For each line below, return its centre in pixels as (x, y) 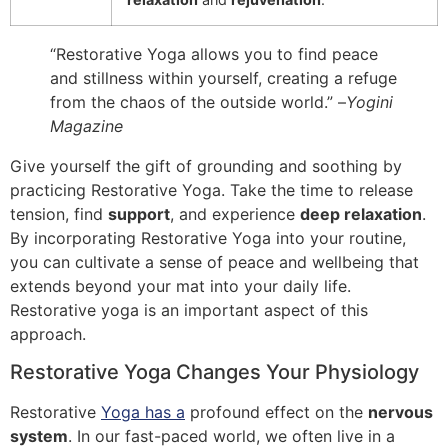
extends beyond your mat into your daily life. (180, 285)
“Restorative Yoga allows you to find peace (214, 53)
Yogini (369, 101)
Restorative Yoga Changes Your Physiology (214, 372)
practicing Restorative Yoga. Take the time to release (211, 189)
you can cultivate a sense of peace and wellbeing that (214, 261)
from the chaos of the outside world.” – (198, 101)
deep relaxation (361, 213)
